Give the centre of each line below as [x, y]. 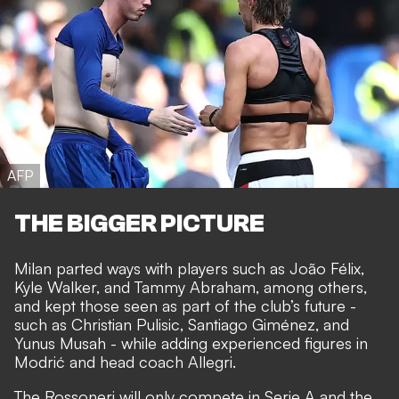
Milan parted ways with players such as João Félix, [189, 268]
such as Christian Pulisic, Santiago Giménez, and [182, 324]
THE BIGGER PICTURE [139, 223]
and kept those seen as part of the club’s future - [185, 305]
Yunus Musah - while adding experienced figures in [191, 342]
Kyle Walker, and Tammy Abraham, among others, [191, 286]
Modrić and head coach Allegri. [125, 361]
